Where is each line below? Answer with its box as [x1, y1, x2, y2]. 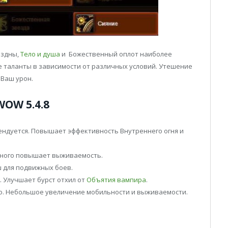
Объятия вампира [87, 175, 146, 185]
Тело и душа [20, 49, 60, 59]
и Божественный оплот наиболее [60, 49, 172, 59]
